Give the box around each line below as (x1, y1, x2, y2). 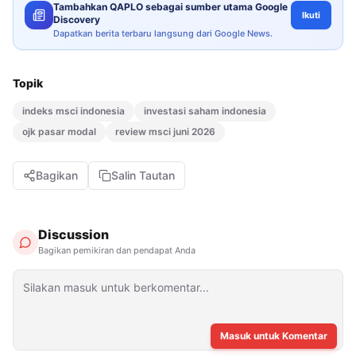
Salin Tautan (111, 168, 175, 182)
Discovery (53, 13, 100, 25)
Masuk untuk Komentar (220, 329, 327, 342)
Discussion (38, 226, 109, 242)
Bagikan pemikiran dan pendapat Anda (38, 244, 195, 256)
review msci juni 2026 (115, 125, 215, 137)
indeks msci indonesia (22, 104, 125, 117)
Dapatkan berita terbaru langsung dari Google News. (53, 27, 273, 39)
